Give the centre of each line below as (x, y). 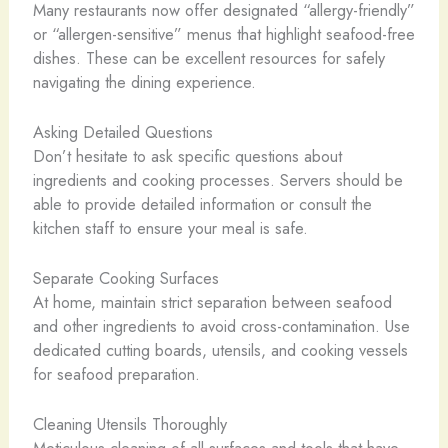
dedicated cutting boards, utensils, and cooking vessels (220, 350)
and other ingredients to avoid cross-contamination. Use (221, 326)
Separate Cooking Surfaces (125, 278)
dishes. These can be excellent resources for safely (208, 57)
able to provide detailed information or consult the (202, 203)
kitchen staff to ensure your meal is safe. (170, 227)
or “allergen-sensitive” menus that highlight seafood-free (223, 33)
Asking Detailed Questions (122, 131)
